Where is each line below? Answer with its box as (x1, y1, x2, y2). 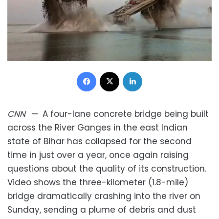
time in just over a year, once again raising (7, 149, 189, 161)
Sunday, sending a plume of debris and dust (7, 203, 196, 216)
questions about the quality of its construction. (7, 162, 206, 175)
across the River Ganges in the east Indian (7, 121, 188, 133)
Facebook (96, 66, 128, 76)
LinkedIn (142, 66, 167, 76)
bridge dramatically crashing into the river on (7, 190, 200, 202)
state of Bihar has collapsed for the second (7, 135, 192, 147)
